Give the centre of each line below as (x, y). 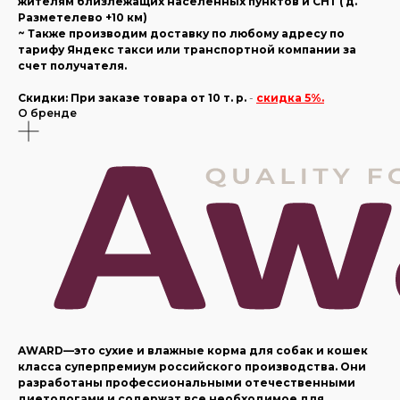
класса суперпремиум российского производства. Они (192, 367)
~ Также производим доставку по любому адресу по (181, 34)
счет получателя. (72, 66)
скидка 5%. (290, 98)
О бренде (47, 113)
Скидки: (43, 98)
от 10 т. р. (218, 98)
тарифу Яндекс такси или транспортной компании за (187, 50)
